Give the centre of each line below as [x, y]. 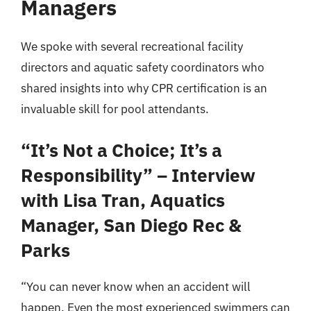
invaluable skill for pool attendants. [115, 109]
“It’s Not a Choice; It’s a [121, 150]
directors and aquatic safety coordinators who [143, 67]
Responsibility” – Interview [138, 175]
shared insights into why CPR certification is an [144, 88]
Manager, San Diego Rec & [131, 225]
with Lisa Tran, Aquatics [123, 200]
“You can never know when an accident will [136, 286]
